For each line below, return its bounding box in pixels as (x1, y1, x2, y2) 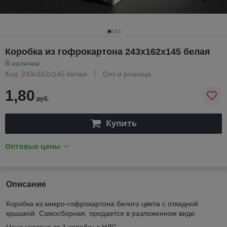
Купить (105, 118, 137, 129)
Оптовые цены (5, 141, 60, 151)
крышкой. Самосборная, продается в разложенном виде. (6, 209, 197, 217)
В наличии (5, 59, 40, 67)
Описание (6, 179, 46, 188)
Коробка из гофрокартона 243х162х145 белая (5, 46, 210, 57)
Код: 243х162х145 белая (5, 69, 87, 78)
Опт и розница (103, 69, 151, 78)
